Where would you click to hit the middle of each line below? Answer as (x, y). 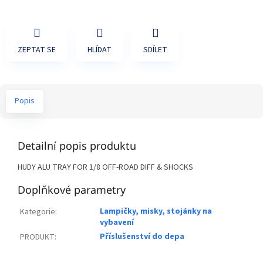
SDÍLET (155, 50)
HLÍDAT (100, 50)
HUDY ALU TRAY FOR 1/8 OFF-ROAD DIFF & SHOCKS (105, 168)
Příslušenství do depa (142, 237)
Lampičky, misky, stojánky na (156, 212)
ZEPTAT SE (37, 50)
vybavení (117, 223)
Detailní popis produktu (77, 146)
